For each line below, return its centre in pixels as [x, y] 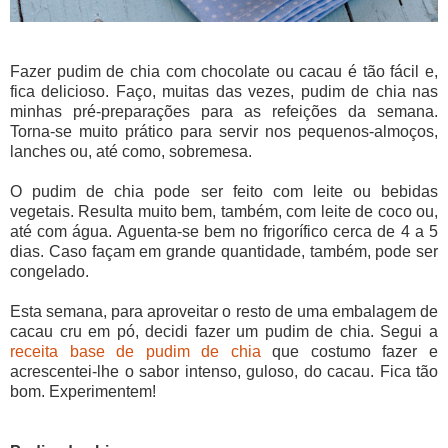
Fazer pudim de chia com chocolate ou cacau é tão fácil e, [224, 72]
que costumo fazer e [349, 352]
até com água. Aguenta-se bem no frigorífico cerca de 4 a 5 [224, 232]
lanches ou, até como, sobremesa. [131, 152]
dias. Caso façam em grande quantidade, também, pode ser [224, 252]
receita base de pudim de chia [135, 352]
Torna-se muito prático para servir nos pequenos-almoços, [224, 132]
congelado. [49, 272]
